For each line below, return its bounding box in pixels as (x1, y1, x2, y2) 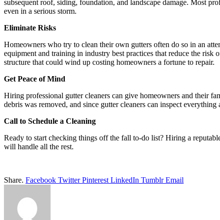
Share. (4, 175, 24, 184)
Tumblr (141, 175, 164, 184)
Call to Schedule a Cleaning (4, 116, 96, 125)
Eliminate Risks (4, 23, 56, 32)
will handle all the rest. (4, 142, 74, 151)
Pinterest (82, 175, 109, 184)
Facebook (26, 175, 56, 184)
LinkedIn (110, 175, 139, 184)
